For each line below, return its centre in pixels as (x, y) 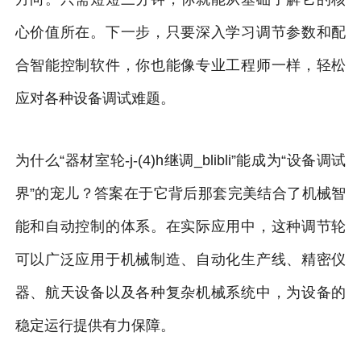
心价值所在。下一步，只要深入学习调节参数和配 (180, 32)
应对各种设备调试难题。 (95, 98)
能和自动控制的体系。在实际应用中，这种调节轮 (180, 226)
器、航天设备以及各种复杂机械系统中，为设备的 (180, 292)
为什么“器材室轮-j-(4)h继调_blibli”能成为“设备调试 (180, 160)
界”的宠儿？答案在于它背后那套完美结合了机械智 (180, 193)
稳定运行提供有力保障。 (95, 325)
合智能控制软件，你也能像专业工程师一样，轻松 (180, 65)
